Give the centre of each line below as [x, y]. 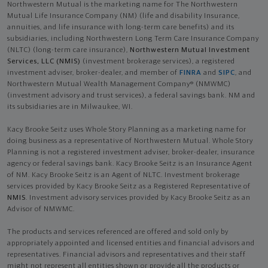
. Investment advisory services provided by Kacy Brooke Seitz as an [138, 198]
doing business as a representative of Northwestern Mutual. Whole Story [130, 141]
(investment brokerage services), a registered [158, 61]
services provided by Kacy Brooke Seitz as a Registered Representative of [129, 186]
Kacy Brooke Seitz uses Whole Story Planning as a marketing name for [127, 130]
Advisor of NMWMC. [41, 209]
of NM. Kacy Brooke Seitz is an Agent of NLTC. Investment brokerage [124, 175]
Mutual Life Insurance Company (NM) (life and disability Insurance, [124, 16]
